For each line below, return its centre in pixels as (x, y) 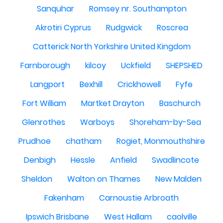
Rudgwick (124, 28)
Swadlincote (175, 160)
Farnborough (45, 65)
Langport (48, 84)
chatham (83, 141)
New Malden (178, 179)
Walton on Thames (104, 179)
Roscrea (172, 28)
